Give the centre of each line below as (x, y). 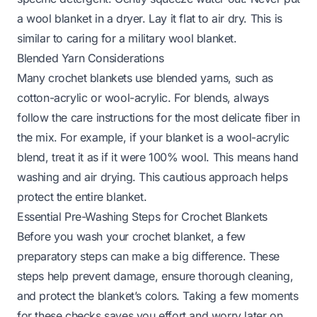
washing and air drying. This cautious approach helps (152, 177)
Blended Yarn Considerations (91, 58)
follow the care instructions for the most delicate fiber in (158, 117)
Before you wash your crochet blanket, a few (131, 236)
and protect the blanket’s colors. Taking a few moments (158, 295)
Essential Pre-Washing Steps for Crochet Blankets (142, 216)
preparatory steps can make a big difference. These (149, 256)
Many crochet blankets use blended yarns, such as (145, 77)
